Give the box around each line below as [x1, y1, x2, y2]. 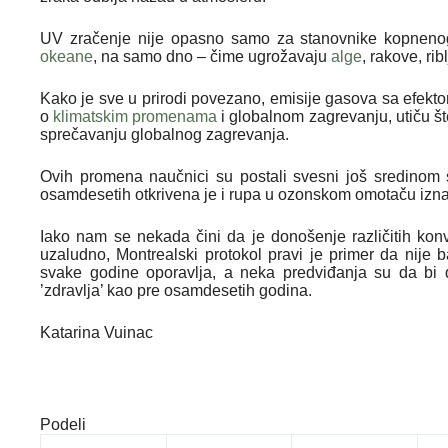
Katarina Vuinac [40, 323, 153, 341]
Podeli [40, 415, 86, 433]
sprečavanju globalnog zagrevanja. [40, 125, 289, 143]
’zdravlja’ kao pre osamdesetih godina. [40, 281, 312, 299]
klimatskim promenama [53, 107, 218, 125]
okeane [40, 47, 93, 65]
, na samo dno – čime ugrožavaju [93, 47, 331, 65]
